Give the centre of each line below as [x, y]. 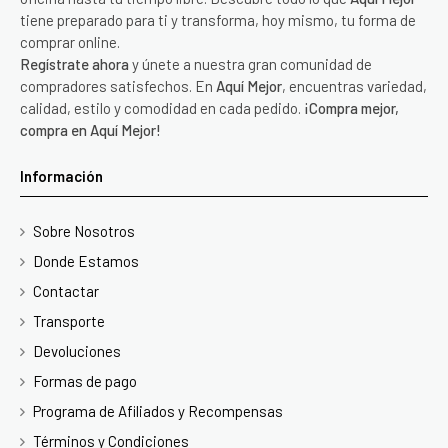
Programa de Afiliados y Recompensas [158, 410]
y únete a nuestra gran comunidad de [250, 63]
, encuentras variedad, [354, 85]
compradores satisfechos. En [118, 85]
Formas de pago [85, 380]
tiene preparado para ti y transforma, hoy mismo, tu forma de [218, 19]
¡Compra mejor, [351, 107]
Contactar [66, 290]
